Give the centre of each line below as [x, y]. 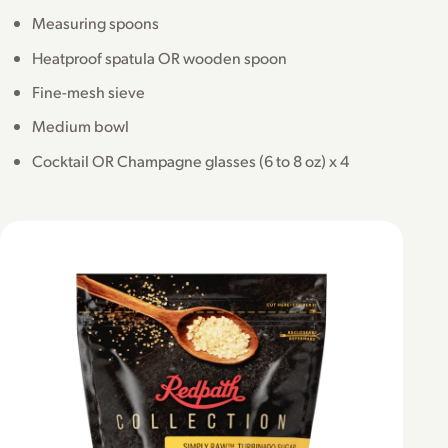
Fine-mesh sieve [88, 92]
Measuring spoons [95, 23]
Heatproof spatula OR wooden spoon [159, 57]
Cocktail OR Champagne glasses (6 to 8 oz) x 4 [190, 160]
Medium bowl [80, 126]
